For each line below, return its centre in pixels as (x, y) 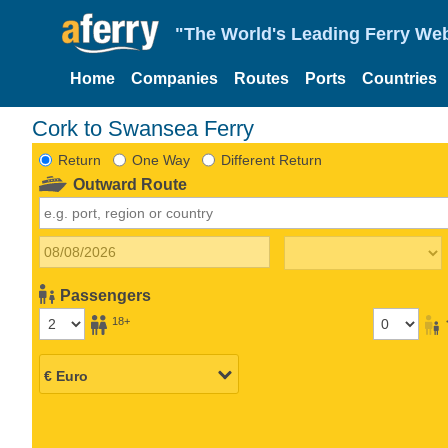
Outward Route (130, 184)
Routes (261, 78)
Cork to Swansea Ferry (151, 128)
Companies (174, 78)
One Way (160, 159)
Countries (399, 78)
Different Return (271, 159)
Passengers (106, 295)
